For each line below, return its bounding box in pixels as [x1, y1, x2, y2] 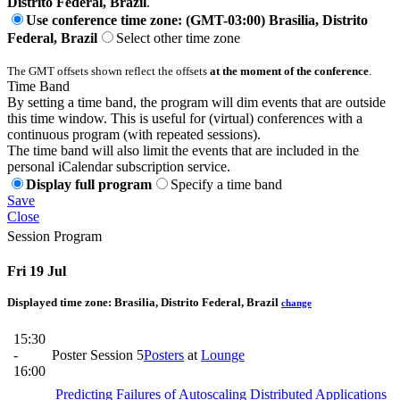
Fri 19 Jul [7, 263, 66, 279]
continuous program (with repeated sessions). [7, 126, 261, 142]
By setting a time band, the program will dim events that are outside [7, 94, 386, 110]
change [281, 297, 312, 309]
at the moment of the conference [210, 63, 369, 78]
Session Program [7, 228, 102, 244]
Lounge [201, 347, 245, 363]
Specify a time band [171, 176, 282, 192]
